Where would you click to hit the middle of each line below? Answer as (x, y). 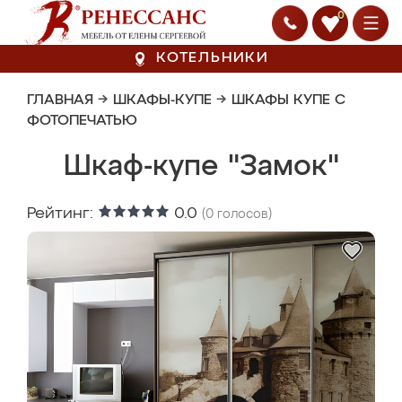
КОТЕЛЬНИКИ (213, 58)
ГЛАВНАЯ (60, 100)
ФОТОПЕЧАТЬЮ (82, 121)
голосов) (243, 214)
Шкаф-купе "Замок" (201, 167)
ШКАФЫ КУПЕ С (288, 100)
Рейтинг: (62, 214)
